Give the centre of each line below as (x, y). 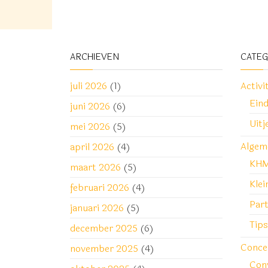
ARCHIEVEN (95, 57)
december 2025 (104, 228)
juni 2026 (90, 106)
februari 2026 (100, 188)
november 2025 (104, 249)
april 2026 (92, 147)
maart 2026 (95, 167)
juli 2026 (89, 86)
